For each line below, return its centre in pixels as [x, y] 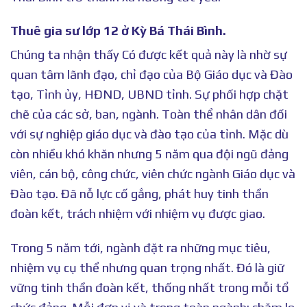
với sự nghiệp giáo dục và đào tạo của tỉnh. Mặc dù [149, 134]
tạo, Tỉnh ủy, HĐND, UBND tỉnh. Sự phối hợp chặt [149, 95]
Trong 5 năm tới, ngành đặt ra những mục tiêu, [140, 247]
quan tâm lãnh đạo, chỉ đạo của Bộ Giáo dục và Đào [151, 75]
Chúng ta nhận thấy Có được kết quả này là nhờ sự [149, 55]
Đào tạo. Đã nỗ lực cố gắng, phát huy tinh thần [139, 194]
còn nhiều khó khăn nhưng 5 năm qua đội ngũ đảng [149, 154]
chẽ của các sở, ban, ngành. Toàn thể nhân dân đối [149, 114]
